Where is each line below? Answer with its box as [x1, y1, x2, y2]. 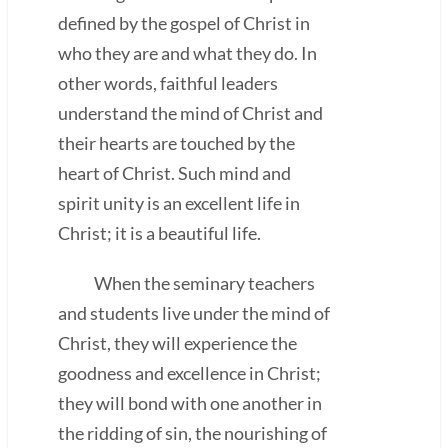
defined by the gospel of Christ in [58, 11, 310, 34]
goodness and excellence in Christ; [58, 361, 321, 384]
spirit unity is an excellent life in [58, 191, 300, 214]
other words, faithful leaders [58, 71, 278, 94]
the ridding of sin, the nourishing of [58, 421, 327, 444]
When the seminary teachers [58, 271, 315, 294]
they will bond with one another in [58, 391, 322, 414]
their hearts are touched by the [58, 131, 295, 154]
